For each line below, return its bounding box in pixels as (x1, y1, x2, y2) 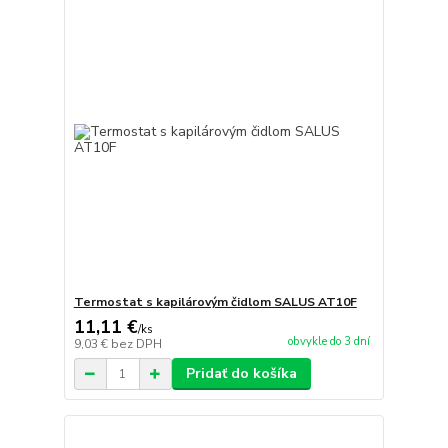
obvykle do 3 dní (287, 334, 370, 350)
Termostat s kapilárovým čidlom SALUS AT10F (73, 294, 357, 311)
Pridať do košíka (185, 364, 297, 384)
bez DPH (110, 336, 162, 353)
